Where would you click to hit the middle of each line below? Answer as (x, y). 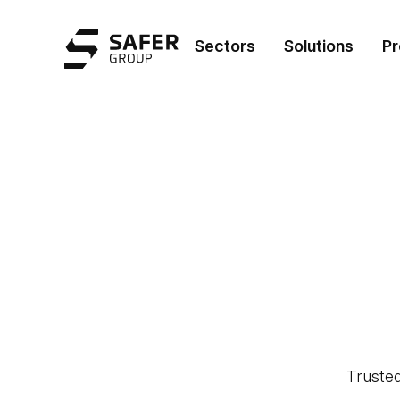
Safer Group (106, 33)
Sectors (225, 46)
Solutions (319, 46)
